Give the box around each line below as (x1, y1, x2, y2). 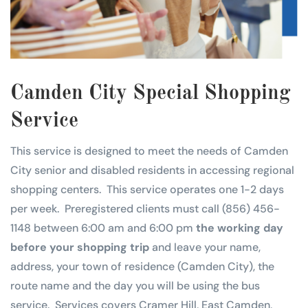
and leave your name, (149, 239, 261, 254)
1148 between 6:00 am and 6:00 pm (10, 220, 196, 235)
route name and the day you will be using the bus (10, 278, 260, 293)
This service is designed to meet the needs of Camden (10, 143, 288, 158)
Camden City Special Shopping (10, 82, 291, 104)
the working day (196, 220, 283, 235)
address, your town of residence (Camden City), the (10, 258, 274, 274)
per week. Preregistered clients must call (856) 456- (10, 201, 280, 216)
